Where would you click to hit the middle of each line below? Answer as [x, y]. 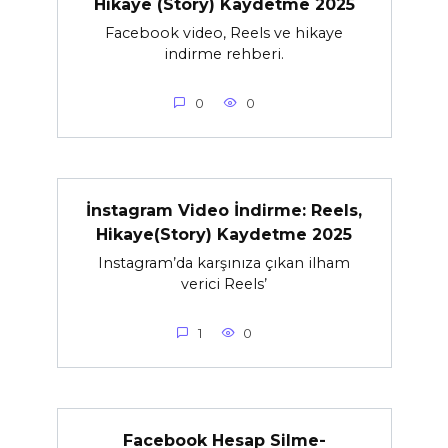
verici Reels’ [224, 284]
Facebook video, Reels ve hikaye [224, 33]
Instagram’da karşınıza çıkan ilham [224, 263]
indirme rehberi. [224, 54]
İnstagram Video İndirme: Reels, [224, 210]
